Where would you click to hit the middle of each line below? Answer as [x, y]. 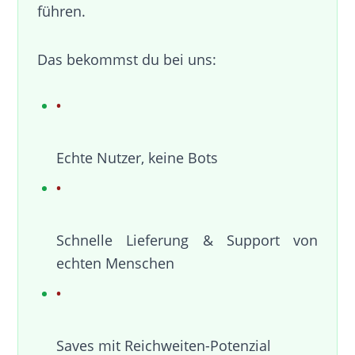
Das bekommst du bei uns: [127, 59]
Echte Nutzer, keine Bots [137, 157]
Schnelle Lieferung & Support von [187, 240]
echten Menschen [116, 263]
